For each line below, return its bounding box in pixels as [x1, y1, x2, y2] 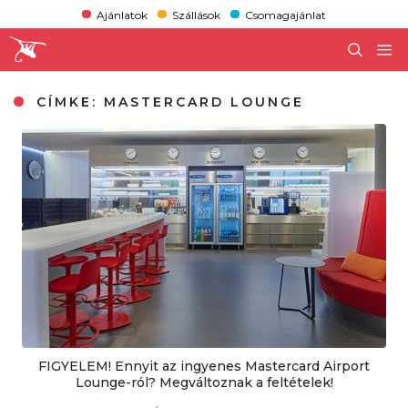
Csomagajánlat [245, 7, 327, 22]
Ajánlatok [96, 7, 148, 22]
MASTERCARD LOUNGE [104, 93, 305, 110]
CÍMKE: [30, 93, 105, 110]
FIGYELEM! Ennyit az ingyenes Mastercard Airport [38, 357, 370, 374]
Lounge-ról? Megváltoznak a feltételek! [75, 373, 333, 391]
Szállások [171, 7, 220, 22]
